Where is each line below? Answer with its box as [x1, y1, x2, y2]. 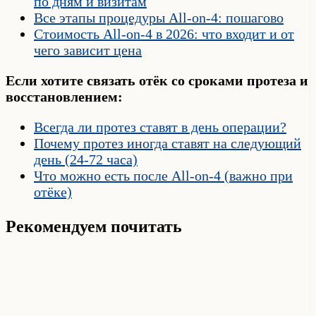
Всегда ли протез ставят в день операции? [34, 119, 286, 135]
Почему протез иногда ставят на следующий [34, 135, 301, 152]
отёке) [34, 184, 72, 200]
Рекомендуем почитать [6, 217, 182, 236]
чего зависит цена [34, 42, 142, 59]
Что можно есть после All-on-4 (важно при [34, 168, 293, 184]
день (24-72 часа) [34, 152, 138, 168]
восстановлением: [6, 89, 123, 105]
